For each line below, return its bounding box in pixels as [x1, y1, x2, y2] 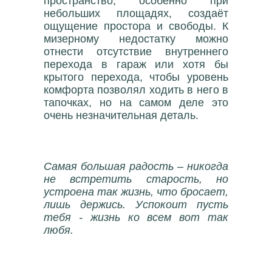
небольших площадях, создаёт [44, 7, 228, 20]
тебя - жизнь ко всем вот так [44, 211, 228, 224]
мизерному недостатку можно [44, 33, 228, 46]
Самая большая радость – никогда [44, 160, 228, 173]
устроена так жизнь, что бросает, [44, 186, 228, 199]
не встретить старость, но [44, 173, 228, 186]
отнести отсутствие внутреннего [44, 46, 228, 58]
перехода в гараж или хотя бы [44, 58, 228, 71]
